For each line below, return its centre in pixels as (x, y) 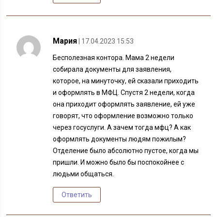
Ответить (77, 195)
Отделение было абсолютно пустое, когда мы (126, 151)
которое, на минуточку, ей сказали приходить (126, 81)
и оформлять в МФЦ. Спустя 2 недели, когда (124, 93)
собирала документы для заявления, (112, 70)
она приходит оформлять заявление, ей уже (124, 104)
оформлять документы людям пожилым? (120, 139)
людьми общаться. (84, 174)
